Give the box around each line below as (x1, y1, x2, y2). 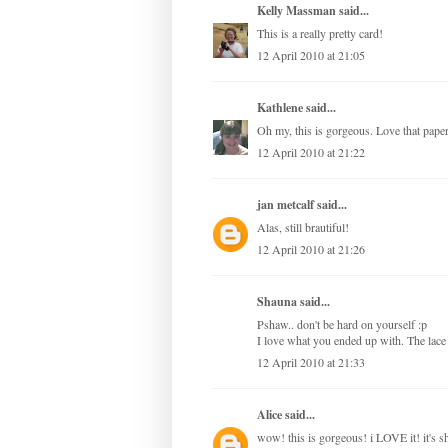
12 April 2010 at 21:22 (257, 144, 365, 161)
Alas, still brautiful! (257, 219, 349, 236)
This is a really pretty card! (257, 25, 383, 42)
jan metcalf (257, 196, 314, 214)
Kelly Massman (257, 2, 336, 20)
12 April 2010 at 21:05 (257, 47, 365, 64)
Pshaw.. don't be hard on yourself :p (257, 316, 427, 333)
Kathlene (257, 99, 303, 117)
